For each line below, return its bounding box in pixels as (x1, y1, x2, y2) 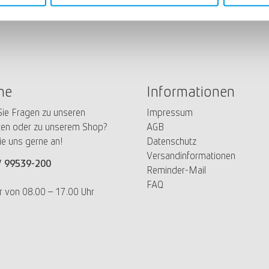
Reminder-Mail (147, 164, 206, 176)
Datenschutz (147, 135, 196, 147)
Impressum (147, 106, 193, 118)
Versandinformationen (147, 150, 235, 162)
